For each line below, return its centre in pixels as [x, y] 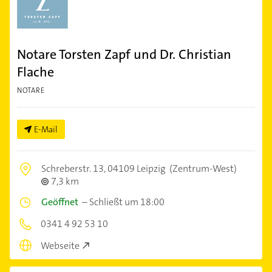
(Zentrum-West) [202, 168]
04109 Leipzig [136, 168]
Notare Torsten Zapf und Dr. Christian [124, 54]
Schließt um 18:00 [127, 202]
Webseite [60, 246]
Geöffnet [60, 202]
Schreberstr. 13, [74, 168]
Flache [36, 72]
